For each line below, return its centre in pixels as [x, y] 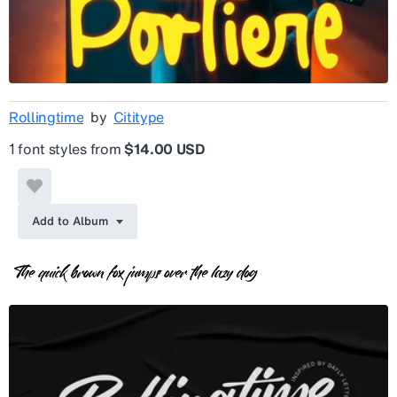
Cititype [139, 117]
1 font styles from [66, 149]
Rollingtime [47, 117]
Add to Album [70, 222]
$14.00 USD [164, 149]
